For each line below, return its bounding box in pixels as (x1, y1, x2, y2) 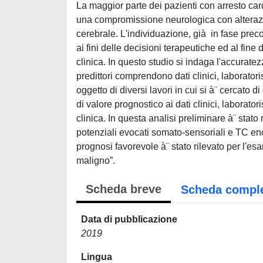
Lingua (81, 252, 112, 262)
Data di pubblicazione (81, 214, 177, 224)
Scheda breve (86, 183, 161, 195)
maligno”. (76, 156, 115, 166)
